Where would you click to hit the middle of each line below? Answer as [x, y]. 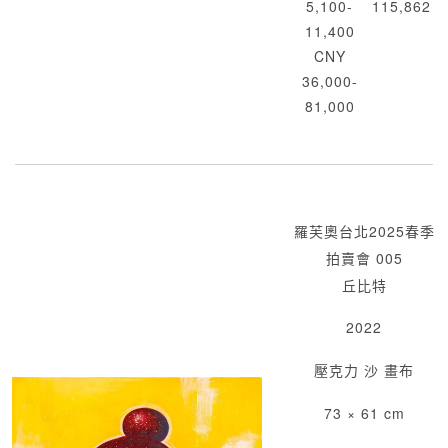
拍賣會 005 [364, 258]
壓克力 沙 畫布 [364, 370]
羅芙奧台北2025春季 [364, 231]
